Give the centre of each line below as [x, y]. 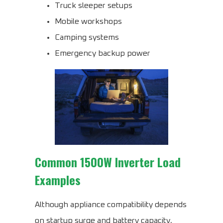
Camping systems [87, 38]
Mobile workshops [88, 22]
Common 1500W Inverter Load [108, 162]
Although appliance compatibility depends [111, 205]
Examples [58, 180]
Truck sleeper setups [94, 6]
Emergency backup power [103, 54]
